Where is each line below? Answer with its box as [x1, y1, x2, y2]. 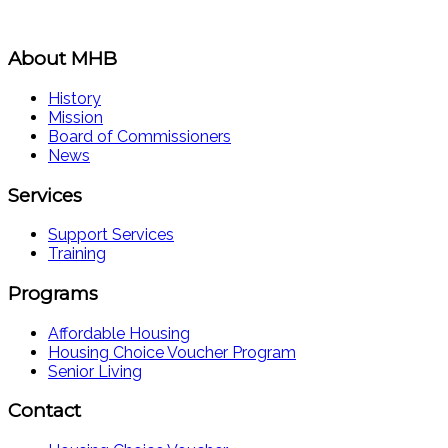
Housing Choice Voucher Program [48, 342, 296, 362]
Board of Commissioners [48, 126, 231, 146]
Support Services [48, 225, 174, 245]
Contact [8, 399, 81, 423]
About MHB [8, 47, 117, 71]
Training [48, 244, 106, 264]
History [48, 88, 101, 108]
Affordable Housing [48, 323, 190, 343]
